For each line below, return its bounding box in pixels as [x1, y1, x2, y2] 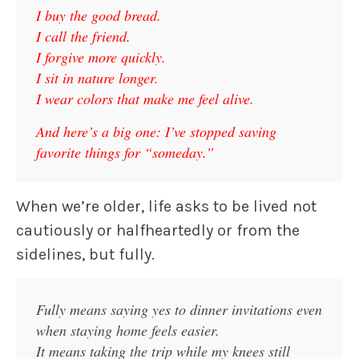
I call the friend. [36, 26, 131, 46]
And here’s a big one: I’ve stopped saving [36, 122, 276, 141]
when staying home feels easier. [36, 321, 220, 340]
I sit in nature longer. [36, 68, 159, 87]
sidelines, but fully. [16, 245, 155, 264]
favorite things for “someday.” [36, 143, 214, 162]
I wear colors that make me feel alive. [36, 89, 254, 108]
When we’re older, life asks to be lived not [16, 197, 317, 216]
